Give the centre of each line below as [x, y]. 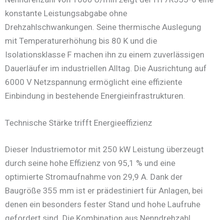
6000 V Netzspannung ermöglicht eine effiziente [94, 82]
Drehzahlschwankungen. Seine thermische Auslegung [103, 27]
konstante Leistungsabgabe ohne [66, 14]
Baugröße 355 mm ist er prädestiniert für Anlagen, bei [104, 190]
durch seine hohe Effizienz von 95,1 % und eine [90, 163]
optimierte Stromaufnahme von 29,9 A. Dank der [94, 177]
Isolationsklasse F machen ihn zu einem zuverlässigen [105, 55]
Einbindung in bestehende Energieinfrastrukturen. [95, 96]
